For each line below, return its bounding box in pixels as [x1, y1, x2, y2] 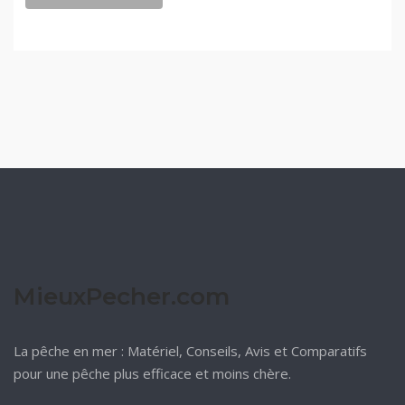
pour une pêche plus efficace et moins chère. [14, 364, 291, 383]
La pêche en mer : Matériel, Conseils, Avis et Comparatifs [14, 342, 367, 361]
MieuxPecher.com [14, 282, 230, 312]
